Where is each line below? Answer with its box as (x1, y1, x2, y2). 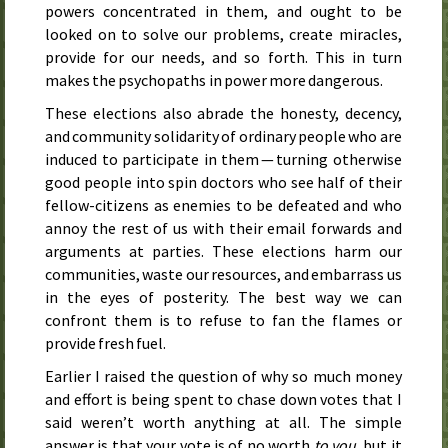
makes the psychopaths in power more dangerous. (45, 70, 384, 90)
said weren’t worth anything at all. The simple (45, 411, 402, 432)
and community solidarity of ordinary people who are (45, 125, 402, 146)
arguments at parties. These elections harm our (45, 240, 402, 261)
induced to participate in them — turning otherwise (45, 148, 402, 169)
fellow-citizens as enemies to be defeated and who (45, 194, 402, 215)
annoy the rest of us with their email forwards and (45, 217, 402, 238)
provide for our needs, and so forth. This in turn (45, 47, 402, 67)
